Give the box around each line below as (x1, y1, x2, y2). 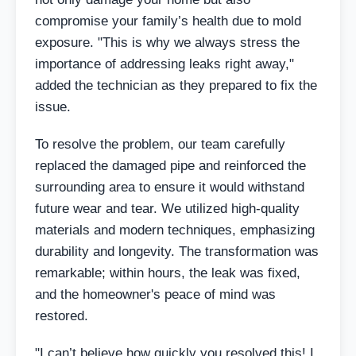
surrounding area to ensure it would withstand (35, 179, 304, 195)
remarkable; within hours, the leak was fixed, (35, 265, 300, 281)
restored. (35, 308, 88, 323)
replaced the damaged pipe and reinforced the (35, 157, 306, 173)
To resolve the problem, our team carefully (35, 136, 285, 152)
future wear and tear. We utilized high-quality (35, 200, 300, 216)
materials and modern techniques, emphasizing (35, 222, 315, 238)
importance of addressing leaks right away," (35, 56, 294, 72)
